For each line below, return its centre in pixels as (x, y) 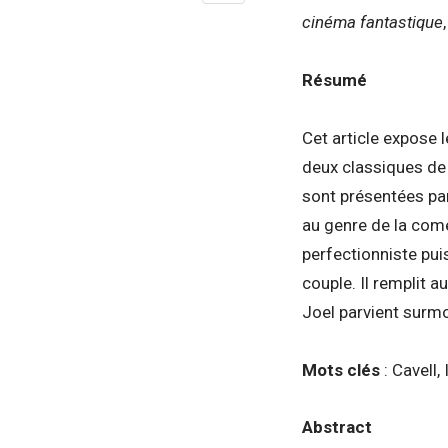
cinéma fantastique (372, 21)
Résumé (334, 79)
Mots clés (341, 369)
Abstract (337, 427)
